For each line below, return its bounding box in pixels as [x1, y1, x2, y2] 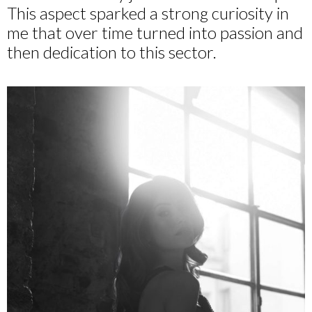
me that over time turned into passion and [7, 22, 303, 42]
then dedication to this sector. [7, 41, 217, 62]
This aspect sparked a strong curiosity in [7, 2, 289, 23]
